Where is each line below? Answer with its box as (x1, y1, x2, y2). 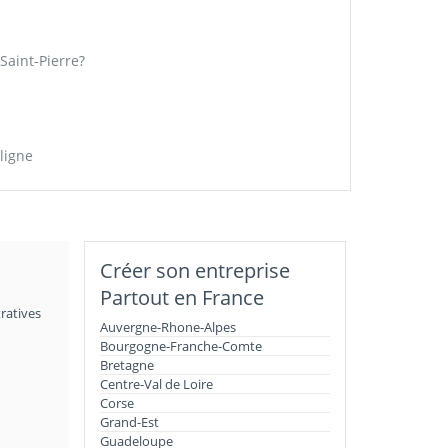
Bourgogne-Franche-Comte (99, 337, 262, 355)
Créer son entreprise (99, 257, 290, 284)
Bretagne (99, 356, 154, 374)
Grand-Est (99, 413, 159, 431)
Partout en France (99, 284, 264, 311)
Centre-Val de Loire (99, 375, 213, 393)
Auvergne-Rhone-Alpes (99, 318, 236, 336)
